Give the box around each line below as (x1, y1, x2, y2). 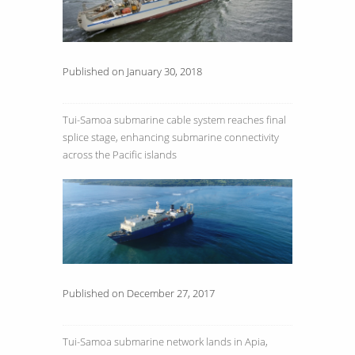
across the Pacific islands (63, 147, 177, 162)
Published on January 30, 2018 (63, 64, 202, 79)
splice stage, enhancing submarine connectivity (63, 130, 279, 145)
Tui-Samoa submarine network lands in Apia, (63, 334, 268, 349)
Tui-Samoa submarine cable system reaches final (63, 113, 286, 128)
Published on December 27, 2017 (63, 285, 215, 300)
